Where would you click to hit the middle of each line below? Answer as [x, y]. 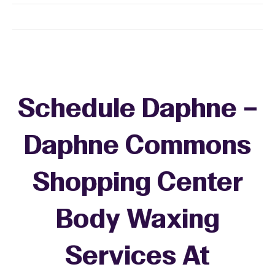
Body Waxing [137, 221]
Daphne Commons [137, 147]
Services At [137, 258]
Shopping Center [137, 184]
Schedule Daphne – [137, 110]
